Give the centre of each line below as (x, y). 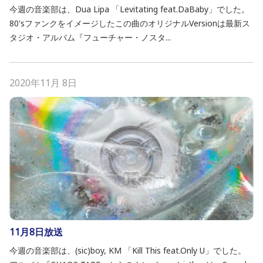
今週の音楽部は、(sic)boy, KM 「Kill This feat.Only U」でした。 (128, 250)
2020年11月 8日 (43, 83)
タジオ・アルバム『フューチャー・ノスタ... (90, 37)
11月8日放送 (36, 232)
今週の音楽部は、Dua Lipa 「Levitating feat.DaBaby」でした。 (129, 9)
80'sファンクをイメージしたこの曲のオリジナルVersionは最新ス (130, 23)
